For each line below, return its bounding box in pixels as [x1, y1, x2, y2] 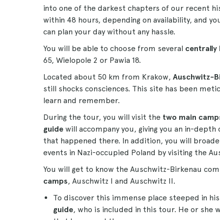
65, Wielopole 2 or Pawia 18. [43, 55, 141, 65]
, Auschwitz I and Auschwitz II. [68, 176, 175, 186]
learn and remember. [43, 96, 120, 105]
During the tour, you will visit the [43, 112, 163, 122]
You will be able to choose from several [43, 44, 185, 53]
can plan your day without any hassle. [43, 27, 175, 36]
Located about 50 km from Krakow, [43, 72, 173, 82]
